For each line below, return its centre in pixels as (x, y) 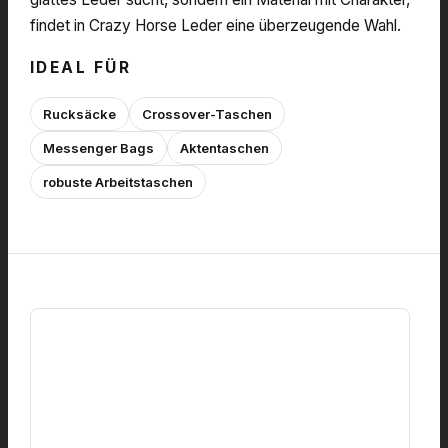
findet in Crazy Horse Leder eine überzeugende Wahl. (215, 25)
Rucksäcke (79, 113)
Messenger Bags (98, 147)
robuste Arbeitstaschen (118, 181)
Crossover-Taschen (207, 113)
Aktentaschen (224, 147)
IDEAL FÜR (81, 67)
